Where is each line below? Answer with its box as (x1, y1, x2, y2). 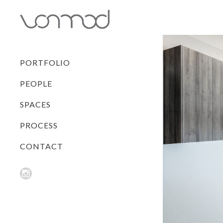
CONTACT (20, 141, 63, 151)
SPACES (20, 100, 51, 110)
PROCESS (20, 120, 58, 130)
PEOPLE (20, 79, 52, 89)
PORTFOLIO (20, 58, 70, 68)
